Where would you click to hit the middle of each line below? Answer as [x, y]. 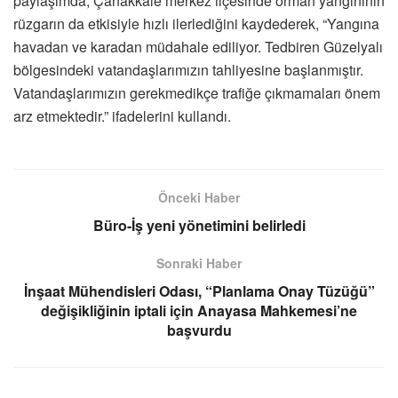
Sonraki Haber [199, 263]
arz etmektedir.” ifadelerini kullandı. [122, 115]
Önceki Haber [199, 197]
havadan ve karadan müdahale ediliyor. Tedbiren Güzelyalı [198, 46]
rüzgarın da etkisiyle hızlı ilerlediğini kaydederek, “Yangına [196, 23]
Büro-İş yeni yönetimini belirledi [199, 225]
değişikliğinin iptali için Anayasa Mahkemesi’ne [199, 310]
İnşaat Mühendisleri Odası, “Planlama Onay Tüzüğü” [199, 291]
